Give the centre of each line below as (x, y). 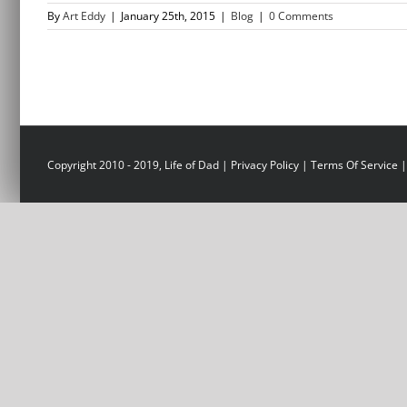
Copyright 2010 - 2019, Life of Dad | (139, 165)
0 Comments (301, 16)
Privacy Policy (265, 165)
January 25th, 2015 (168, 16)
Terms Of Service (354, 165)
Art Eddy (84, 16)
